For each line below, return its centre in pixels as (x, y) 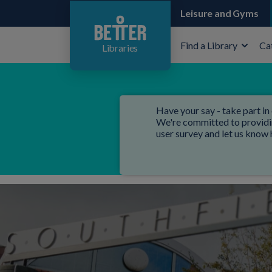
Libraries (120, 48)
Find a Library (209, 45)
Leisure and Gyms (219, 13)
